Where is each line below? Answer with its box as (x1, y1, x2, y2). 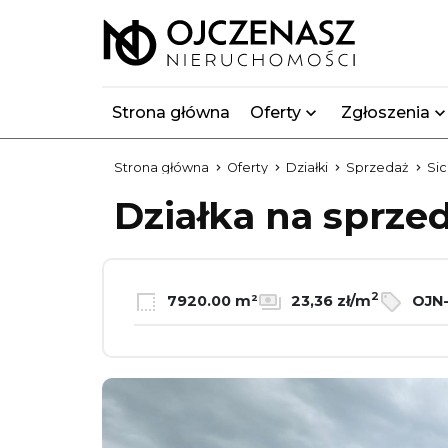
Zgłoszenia (341, 103, 430, 122)
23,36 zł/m (287, 291, 371, 310)
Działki (286, 160, 328, 175)
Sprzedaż (346, 160, 409, 175)
